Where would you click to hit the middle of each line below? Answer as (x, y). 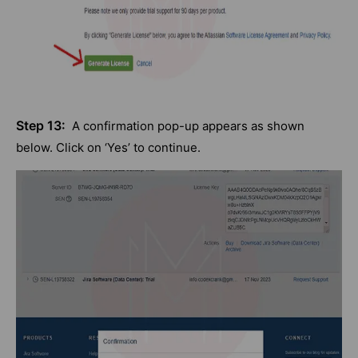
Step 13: (41, 126)
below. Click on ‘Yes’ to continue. (108, 148)
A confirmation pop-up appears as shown (185, 126)
